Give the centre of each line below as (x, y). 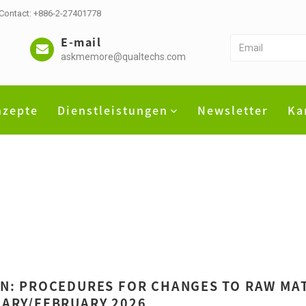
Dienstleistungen (113, 110)
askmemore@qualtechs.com (123, 57)
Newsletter (233, 110)
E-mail (81, 42)
